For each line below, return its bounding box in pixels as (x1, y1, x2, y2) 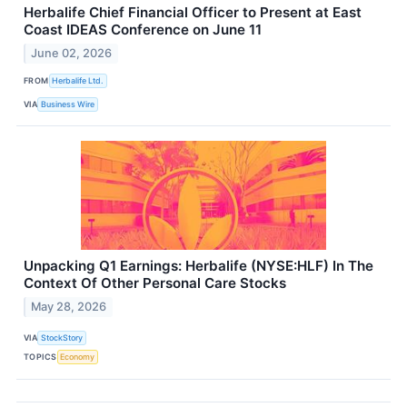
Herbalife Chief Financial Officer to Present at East (24, 4, 362, 22)
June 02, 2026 (31, 46, 113, 61)
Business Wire (41, 98, 95, 109)
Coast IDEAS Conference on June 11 (24, 21, 262, 39)
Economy (60, 352, 95, 362)
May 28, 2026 (31, 299, 107, 313)
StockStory (41, 333, 84, 343)
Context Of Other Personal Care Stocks (24, 274, 286, 293)
